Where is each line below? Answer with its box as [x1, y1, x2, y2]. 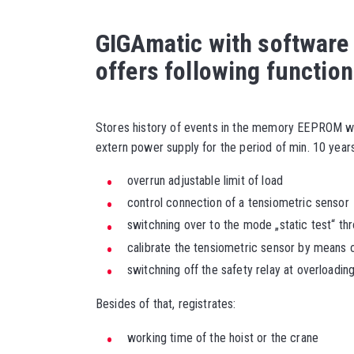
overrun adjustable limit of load [126, 172, 284, 188]
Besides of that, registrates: [95, 296, 236, 312]
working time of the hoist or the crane [126, 330, 319, 345]
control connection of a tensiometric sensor [126, 195, 349, 211]
